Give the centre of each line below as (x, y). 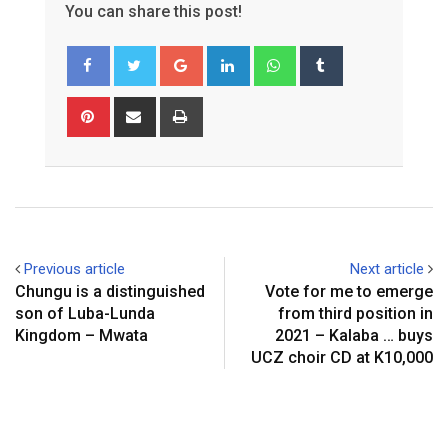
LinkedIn (273, 57)
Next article (387, 269)
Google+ (227, 57)
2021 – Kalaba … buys (354, 336)
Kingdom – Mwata (81, 336)
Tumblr (362, 57)
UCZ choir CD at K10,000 (342, 358)
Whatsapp (325, 57)
